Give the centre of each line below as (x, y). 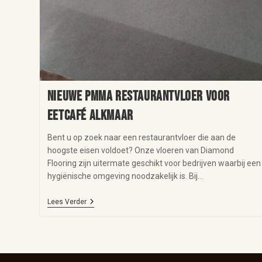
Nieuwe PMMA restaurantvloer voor (138, 96)
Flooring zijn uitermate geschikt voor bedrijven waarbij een (154, 163)
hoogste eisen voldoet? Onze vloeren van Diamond (140, 150)
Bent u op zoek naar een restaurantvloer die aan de (141, 137)
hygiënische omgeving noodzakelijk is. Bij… (125, 176)
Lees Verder (67, 201)
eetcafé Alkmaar (90, 115)
